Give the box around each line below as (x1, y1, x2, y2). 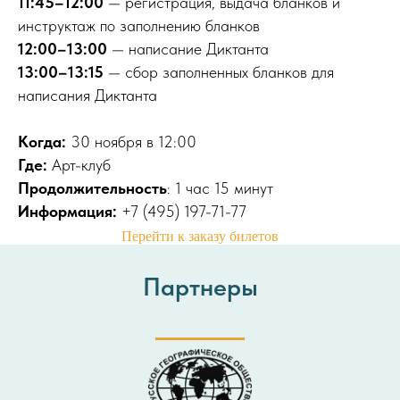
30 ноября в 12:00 (71, 132, 196, 151)
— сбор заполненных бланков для (108, 62, 334, 81)
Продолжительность (18, 179, 167, 197)
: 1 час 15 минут (167, 179, 273, 197)
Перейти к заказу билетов (121, 229, 279, 244)
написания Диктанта (18, 86, 157, 104)
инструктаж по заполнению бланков (18, 16, 260, 35)
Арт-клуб (52, 155, 111, 174)
